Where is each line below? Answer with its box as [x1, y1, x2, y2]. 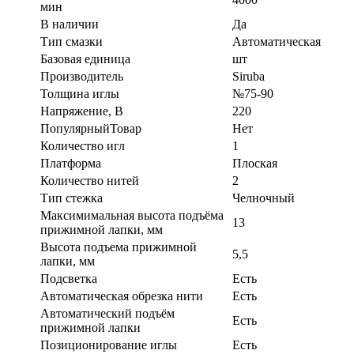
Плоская [232, 156, 277, 170]
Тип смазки [40, 34, 103, 48]
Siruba [232, 69, 265, 83]
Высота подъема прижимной [40, 239, 197, 254]
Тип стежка [40, 190, 103, 205]
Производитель [40, 69, 123, 83]
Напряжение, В [40, 104, 123, 118]
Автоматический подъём [40, 306, 175, 320]
